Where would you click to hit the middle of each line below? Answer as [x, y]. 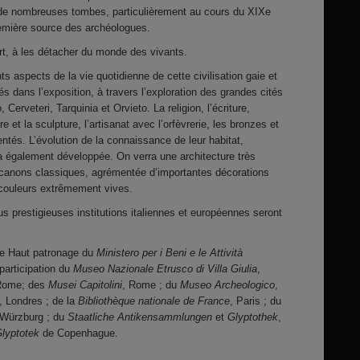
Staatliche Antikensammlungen [140, 317]
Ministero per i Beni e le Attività [170, 253]
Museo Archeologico [227, 285]
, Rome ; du [151, 285]
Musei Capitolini [85, 285]
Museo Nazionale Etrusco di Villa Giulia [165, 269]
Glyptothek [253, 317]
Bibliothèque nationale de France [154, 301]
